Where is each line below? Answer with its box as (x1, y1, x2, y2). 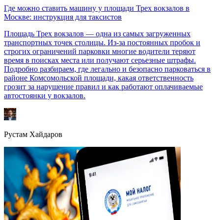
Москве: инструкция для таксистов (4, 13, 122, 22)
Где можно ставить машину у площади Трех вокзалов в (4, 4, 190, 13)
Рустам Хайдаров (4, 130, 62, 139)
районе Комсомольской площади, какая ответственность (4, 74, 193, 82)
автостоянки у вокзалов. (4, 91, 85, 100)
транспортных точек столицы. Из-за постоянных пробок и (4, 38, 200, 47)
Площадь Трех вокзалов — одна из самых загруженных (4, 29, 191, 38)
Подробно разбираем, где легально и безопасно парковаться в (4, 65, 211, 74)
